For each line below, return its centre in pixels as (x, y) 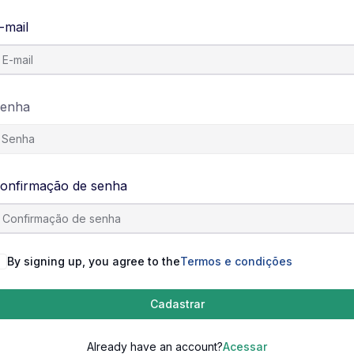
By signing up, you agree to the (94, 261)
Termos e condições (236, 261)
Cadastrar (177, 304)
